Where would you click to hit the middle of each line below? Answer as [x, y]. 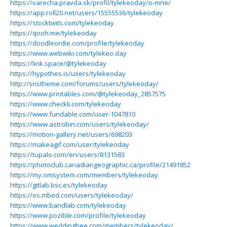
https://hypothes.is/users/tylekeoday [68, 73]
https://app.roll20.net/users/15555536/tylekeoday [86, 13]
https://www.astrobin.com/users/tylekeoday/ [80, 124]
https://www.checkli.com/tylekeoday [66, 104]
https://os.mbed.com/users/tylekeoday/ [72, 195]
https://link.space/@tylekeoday [58, 63]
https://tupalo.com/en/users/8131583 [67, 155]
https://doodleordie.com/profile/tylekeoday [77, 43]
